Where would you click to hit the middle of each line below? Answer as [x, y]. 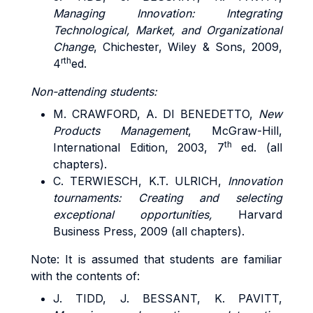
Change [73, 47]
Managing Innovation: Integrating [168, 13]
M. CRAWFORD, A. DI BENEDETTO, [156, 114]
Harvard [247, 214]
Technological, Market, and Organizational [168, 30]
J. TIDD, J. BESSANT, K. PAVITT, [168, 298]
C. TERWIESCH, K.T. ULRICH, [140, 181]
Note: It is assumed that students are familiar [156, 259]
